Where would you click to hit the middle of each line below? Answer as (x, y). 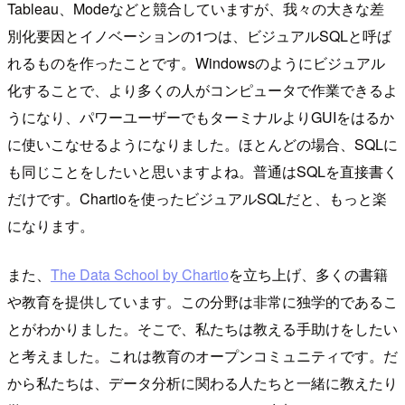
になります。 (51, 226)
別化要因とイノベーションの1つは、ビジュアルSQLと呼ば (199, 36)
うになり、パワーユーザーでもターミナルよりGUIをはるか (201, 118)
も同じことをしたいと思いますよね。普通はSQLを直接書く (202, 172)
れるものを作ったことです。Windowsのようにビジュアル (196, 63)
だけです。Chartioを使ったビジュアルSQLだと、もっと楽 (197, 199)
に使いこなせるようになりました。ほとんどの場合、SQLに (202, 145)
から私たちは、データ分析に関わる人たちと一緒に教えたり (202, 383)
